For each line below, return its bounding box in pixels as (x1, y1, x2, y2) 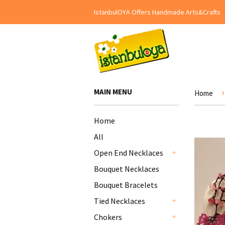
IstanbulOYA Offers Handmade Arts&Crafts (94, 8, 220, 17)
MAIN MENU (94, 87, 132, 96)
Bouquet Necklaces (94, 164, 159, 174)
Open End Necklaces (94, 148, 163, 158)
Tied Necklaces (94, 196, 145, 206)
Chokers (94, 212, 122, 222)
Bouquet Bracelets (94, 180, 158, 190)
